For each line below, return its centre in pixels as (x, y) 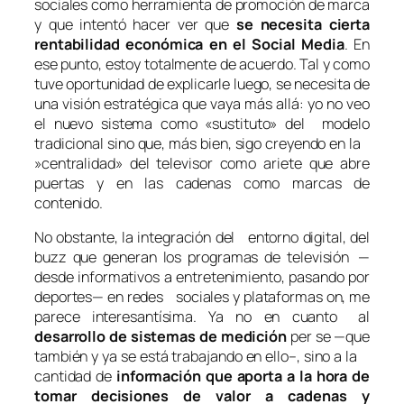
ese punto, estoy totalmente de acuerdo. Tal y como (202, 64)
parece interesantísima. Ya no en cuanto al (202, 317)
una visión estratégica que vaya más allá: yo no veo (202, 103)
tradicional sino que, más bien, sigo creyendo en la (202, 143)
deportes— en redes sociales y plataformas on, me (202, 297)
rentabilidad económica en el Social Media (189, 44)
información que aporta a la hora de (243, 376)
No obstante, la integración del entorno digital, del (202, 238)
